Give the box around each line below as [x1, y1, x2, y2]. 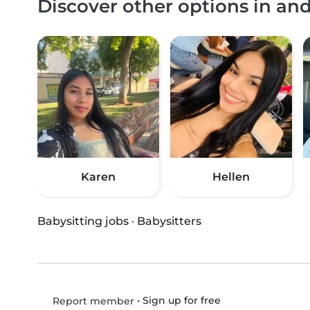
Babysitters [137, 214, 201, 228]
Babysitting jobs [37, 214, 129, 228]
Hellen [212, 170, 250, 183]
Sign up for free [142, 293, 221, 307]
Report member [49, 294, 134, 307]
